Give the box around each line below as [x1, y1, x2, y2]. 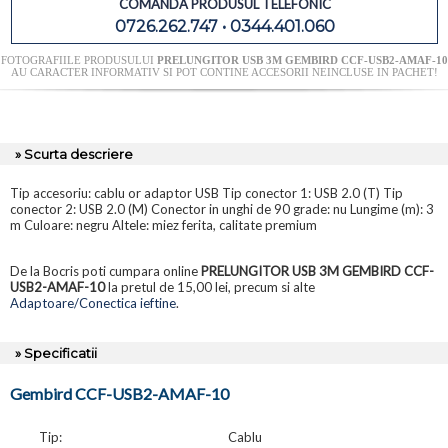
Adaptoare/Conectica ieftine [10, 295, 176, 312]
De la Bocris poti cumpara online [10, 263, 201, 280]
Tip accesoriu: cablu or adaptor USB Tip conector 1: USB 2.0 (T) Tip [10, 185, 403, 202]
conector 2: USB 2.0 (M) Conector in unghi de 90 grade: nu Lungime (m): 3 [10, 201, 434, 218]
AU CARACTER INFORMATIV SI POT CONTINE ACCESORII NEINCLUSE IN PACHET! [10, 66, 438, 79]
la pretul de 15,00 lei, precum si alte [105, 279, 315, 296]
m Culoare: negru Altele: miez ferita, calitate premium [10, 217, 317, 234]
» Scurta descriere [15, 146, 133, 163]
